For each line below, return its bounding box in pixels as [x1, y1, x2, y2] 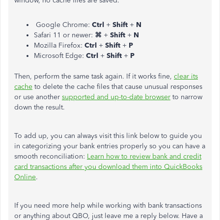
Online [14, 172, 36, 181]
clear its [174, 72, 198, 81]
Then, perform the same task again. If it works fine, [14, 72, 174, 81]
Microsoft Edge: [34, 51, 86, 60]
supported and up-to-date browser [62, 92, 170, 101]
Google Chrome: [34, 20, 92, 29]
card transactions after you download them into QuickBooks [14, 162, 202, 171]
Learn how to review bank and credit [87, 152, 201, 161]
